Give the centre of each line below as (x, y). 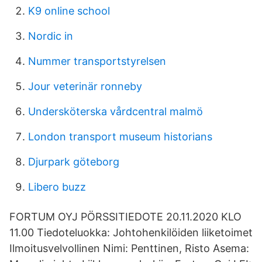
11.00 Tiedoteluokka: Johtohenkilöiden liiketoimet (131, 232)
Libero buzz (57, 187)
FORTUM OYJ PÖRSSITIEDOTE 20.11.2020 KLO (125, 217)
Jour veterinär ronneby (85, 86)
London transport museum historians (120, 137)
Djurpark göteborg (74, 162)
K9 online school (69, 11)
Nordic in (51, 36)
